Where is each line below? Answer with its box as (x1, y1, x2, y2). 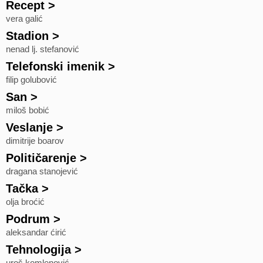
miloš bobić (6, 106, 49, 115)
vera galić (6, 14, 43, 23)
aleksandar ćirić (6, 228, 66, 237)
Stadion (6, 29, 49, 42)
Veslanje (6, 121, 53, 134)
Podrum (6, 213, 50, 225)
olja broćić (6, 197, 45, 207)
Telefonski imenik (6, 60, 104, 73)
